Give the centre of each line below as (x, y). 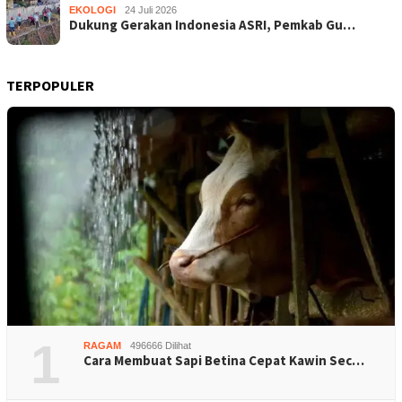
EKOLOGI (92, 9)
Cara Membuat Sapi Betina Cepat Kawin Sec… (224, 360)
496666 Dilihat (161, 345)
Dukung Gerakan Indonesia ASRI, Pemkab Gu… (212, 24)
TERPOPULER (50, 85)
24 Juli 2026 (151, 9)
